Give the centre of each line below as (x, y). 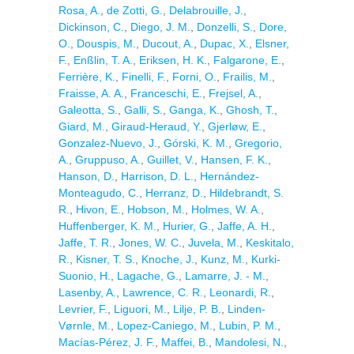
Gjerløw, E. (235, 126)
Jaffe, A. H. (245, 226)
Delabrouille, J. (206, 10)
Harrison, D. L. (157, 176)
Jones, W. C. (150, 243)
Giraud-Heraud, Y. (156, 126)
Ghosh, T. (250, 110)
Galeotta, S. (88, 110)
